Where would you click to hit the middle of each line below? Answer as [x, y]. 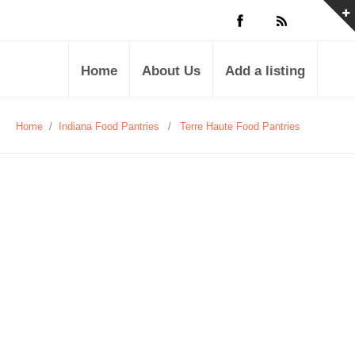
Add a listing [265, 71]
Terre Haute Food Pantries [240, 126]
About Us [171, 71]
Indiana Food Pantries [109, 126]
